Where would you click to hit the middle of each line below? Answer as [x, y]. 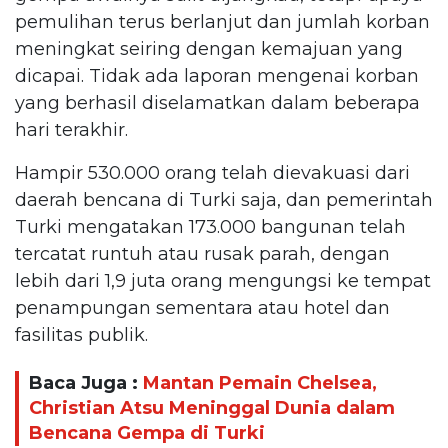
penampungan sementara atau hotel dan [202, 307]
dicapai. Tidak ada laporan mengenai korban [217, 75]
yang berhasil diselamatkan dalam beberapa [217, 102]
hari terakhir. [71, 129]
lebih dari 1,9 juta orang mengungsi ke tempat [223, 280]
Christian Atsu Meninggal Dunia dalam [212, 408]
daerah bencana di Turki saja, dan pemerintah [224, 199]
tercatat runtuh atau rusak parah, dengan [202, 253]
